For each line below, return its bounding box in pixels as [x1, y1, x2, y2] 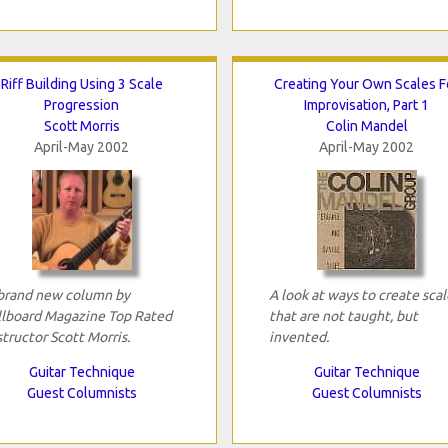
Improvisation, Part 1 [304, 96, 429, 113]
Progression [44, 96, 119, 113]
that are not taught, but [268, 307, 418, 324]
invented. [268, 328, 329, 345]
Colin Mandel [325, 117, 408, 134]
